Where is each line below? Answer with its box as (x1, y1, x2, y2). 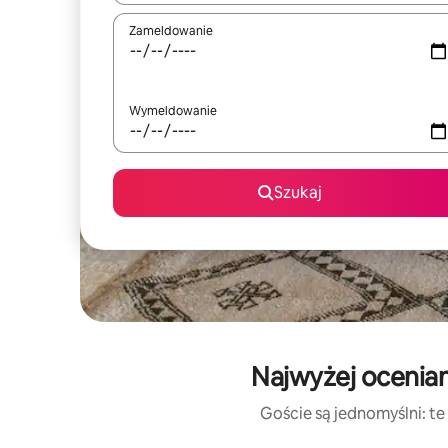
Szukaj (274, 182, 322, 203)
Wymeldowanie (129, 103, 217, 119)
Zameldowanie (129, 23, 213, 39)
